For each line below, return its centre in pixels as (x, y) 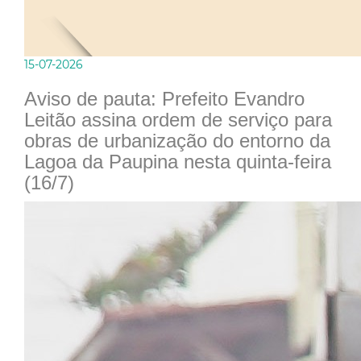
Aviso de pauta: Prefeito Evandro (164, 99)
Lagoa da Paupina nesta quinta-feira (178, 162)
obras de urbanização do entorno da (177, 141)
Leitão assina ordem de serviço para (178, 120)
